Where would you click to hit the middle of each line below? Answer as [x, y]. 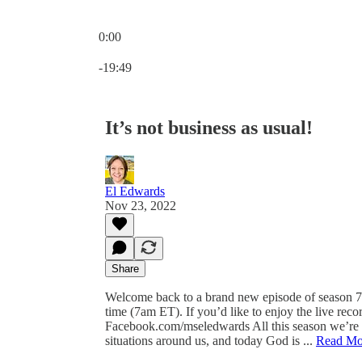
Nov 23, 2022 [141, 205]
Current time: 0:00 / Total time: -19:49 [194, 51]
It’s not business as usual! [209, 127]
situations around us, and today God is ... [210, 340]
